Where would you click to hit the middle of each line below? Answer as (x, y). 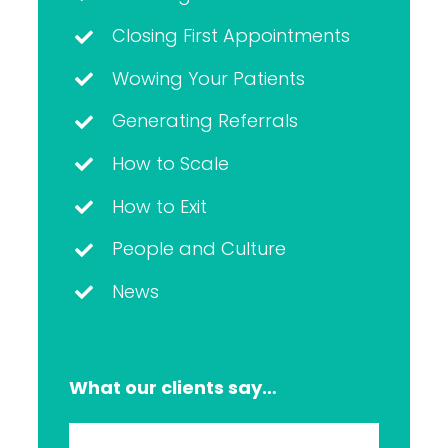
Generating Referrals (205, 121)
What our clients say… (172, 388)
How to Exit (160, 206)
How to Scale (171, 164)
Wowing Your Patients (209, 78)
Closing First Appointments (231, 36)
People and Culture (199, 249)
